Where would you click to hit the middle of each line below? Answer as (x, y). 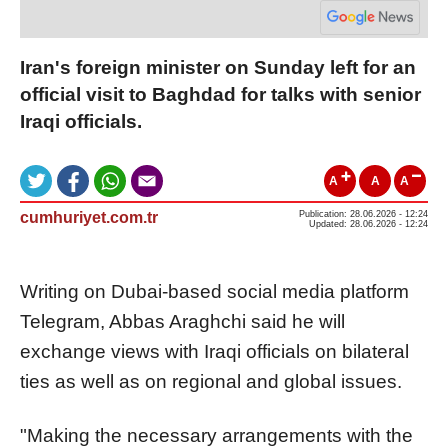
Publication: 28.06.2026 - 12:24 (363, 213)
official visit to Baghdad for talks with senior (220, 94)
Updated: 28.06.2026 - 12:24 (368, 223)
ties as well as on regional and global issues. (211, 381)
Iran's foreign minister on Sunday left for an (218, 67)
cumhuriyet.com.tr (89, 217)
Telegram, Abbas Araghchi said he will (182, 321)
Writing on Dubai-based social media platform (214, 291)
